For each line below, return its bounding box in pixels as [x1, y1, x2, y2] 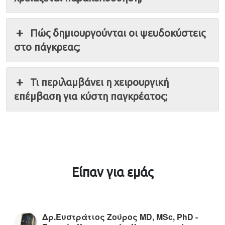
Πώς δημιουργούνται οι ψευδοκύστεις [30, 27, 206, 39]
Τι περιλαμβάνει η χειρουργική [30, 76, 169, 88]
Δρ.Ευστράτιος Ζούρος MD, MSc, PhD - [42, 211, 198, 223]
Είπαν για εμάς [71, 165, 154, 180]
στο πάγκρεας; [14, 41, 80, 53]
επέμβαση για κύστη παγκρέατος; [14, 90, 167, 102]
